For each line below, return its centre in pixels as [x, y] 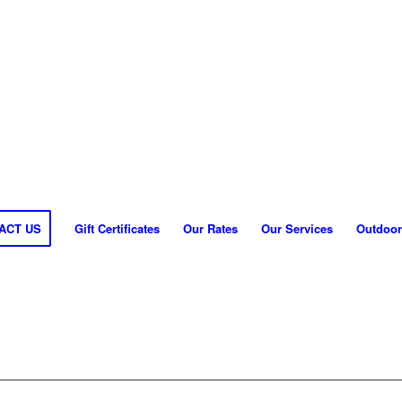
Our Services [297, 228]
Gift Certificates [117, 228]
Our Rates [210, 228]
